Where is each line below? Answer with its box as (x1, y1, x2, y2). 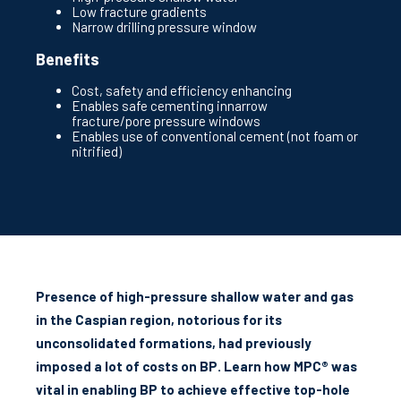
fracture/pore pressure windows (72, 113, 260, 129)
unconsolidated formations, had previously (36, 335, 311, 351)
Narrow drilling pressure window (72, 19, 257, 35)
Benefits (36, 49, 99, 69)
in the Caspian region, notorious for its (36, 311, 282, 328)
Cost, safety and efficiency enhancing (72, 82, 292, 98)
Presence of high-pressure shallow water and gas (36, 288, 354, 304)
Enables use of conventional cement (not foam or (72, 128, 358, 144)
